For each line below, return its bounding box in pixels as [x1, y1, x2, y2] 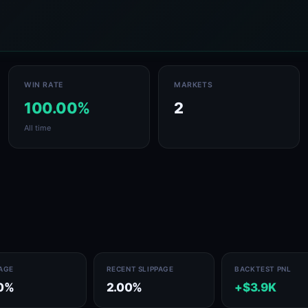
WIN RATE [24, 80, 63, 89]
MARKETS [174, 80, 213, 89]
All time [24, 123, 51, 133]
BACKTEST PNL [234, 265, 291, 273]
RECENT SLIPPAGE [106, 265, 174, 273]
